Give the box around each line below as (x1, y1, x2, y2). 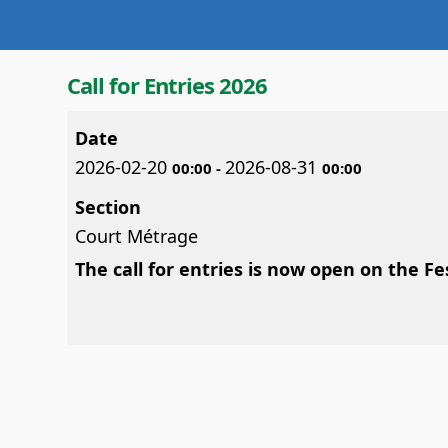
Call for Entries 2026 (67, 70, 267, 100)
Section (75, 195, 141, 219)
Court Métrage (75, 224, 198, 248)
